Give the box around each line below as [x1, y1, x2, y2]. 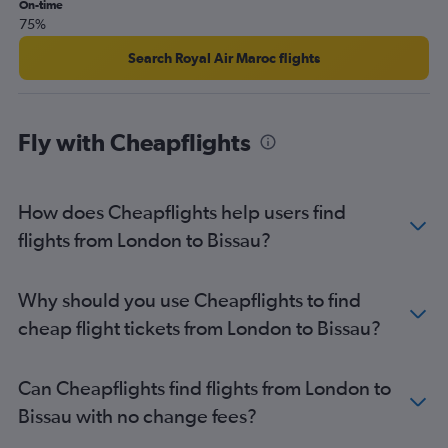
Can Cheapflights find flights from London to [18, 375, 391, 399]
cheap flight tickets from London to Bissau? [18, 315, 381, 339]
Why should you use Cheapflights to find [18, 287, 361, 311]
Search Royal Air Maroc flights [128, 49, 320, 66]
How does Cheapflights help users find [18, 199, 346, 223]
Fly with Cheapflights [18, 127, 251, 156]
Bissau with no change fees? [18, 403, 257, 427]
